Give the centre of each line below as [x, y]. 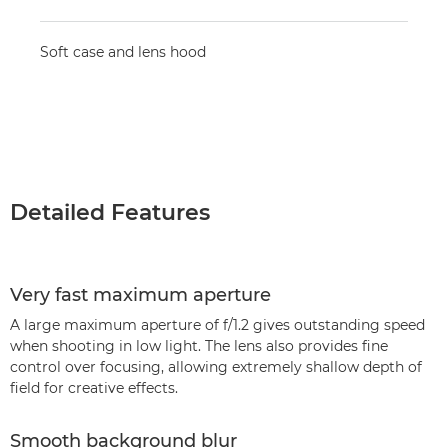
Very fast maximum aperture [140, 295]
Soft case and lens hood [123, 52]
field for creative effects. [94, 388]
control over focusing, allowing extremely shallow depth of [216, 367]
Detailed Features [110, 212]
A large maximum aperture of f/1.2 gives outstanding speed [217, 325]
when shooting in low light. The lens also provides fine [199, 346]
